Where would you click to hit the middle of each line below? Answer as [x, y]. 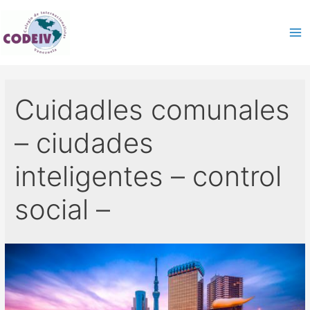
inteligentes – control [148, 176]
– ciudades [84, 143]
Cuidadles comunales [153, 110]
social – [63, 210]
